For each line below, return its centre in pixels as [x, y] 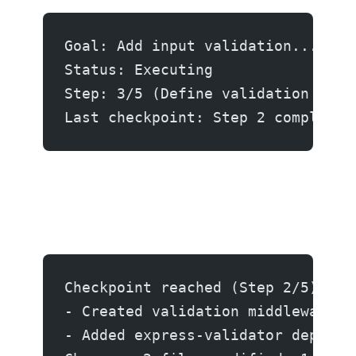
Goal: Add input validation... [191, 45]
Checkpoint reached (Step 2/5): [195, 287]
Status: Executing [139, 69]
